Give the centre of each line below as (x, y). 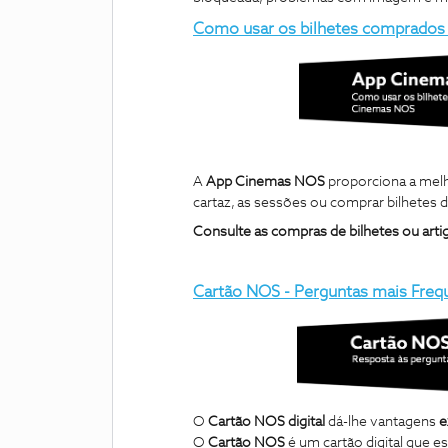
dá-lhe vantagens (383, 421)
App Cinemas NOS (265, 182)
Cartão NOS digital (268, 421)
